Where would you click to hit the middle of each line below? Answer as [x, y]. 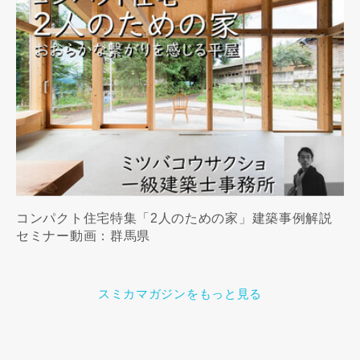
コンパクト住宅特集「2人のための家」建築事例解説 [174, 218]
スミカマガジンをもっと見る [180, 293]
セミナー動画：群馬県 [83, 235]
